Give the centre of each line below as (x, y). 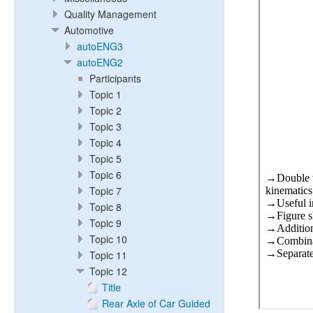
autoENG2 (100, 62)
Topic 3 (105, 126)
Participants (115, 78)
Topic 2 (105, 110)
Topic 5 (105, 159)
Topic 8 (105, 207)
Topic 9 (105, 223)
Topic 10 (108, 239)
